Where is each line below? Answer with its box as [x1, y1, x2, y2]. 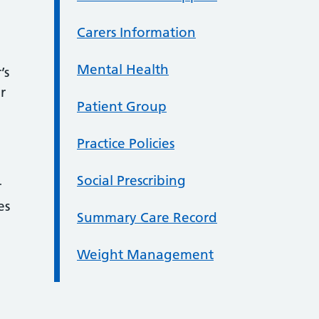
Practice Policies [77, 135, 174, 152]
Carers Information [77, 23, 196, 41]
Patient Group [77, 98, 167, 115]
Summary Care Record [77, 209, 217, 226]
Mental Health [77, 61, 169, 78]
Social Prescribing [77, 172, 186, 189]
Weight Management [77, 246, 214, 263]
